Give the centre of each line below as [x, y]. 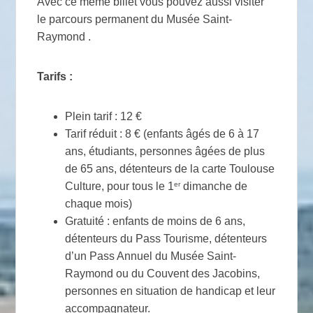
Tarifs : [55, 77]
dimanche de [214, 187]
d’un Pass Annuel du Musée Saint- [151, 256]
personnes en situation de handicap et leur [170, 291]
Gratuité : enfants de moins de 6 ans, [155, 221]
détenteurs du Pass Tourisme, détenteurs [166, 239]
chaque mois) [99, 204]
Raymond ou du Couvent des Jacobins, [163, 274]
